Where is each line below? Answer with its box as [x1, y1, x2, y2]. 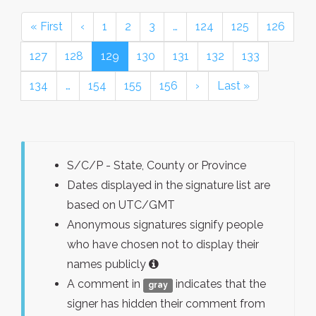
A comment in [67, 277, 143, 291]
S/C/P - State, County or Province [67, 159, 246, 172]
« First [30, 20, 63, 33]
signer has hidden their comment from [67, 297, 265, 310]
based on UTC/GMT [67, 198, 175, 212]
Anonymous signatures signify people [67, 218, 263, 231]
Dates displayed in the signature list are [67, 178, 270, 192]
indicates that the [173, 277, 267, 291]
